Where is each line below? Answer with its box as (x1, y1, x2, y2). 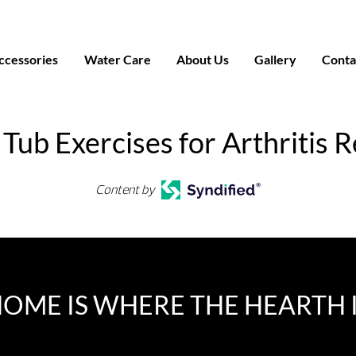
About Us (176, 51, 229, 67)
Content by (95, 182, 156, 198)
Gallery (254, 51, 297, 67)
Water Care (83, 51, 151, 67)
